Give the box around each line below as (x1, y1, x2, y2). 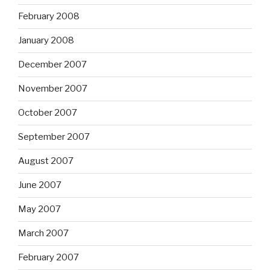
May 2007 (18, 204, 61, 215)
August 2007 (18, 155, 74, 167)
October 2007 (18, 107, 77, 119)
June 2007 (18, 180, 61, 191)
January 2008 (18, 35, 74, 46)
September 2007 (18, 131, 90, 143)
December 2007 (18, 59, 87, 71)
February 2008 (18, 11, 80, 22)
